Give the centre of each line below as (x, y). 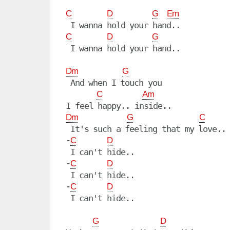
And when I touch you (114, 83)
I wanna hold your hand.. (123, 49)
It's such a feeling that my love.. (146, 129)
